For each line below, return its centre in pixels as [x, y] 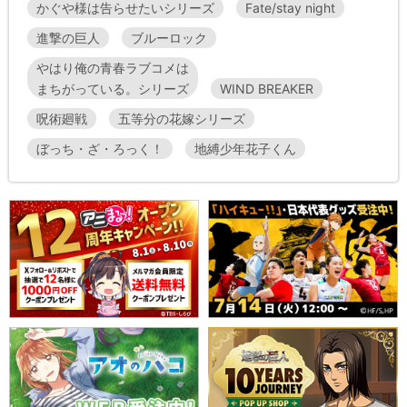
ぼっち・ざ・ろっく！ [100, 149]
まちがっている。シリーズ [113, 89]
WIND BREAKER [267, 89]
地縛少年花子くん [245, 149]
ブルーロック [169, 38]
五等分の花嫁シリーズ [182, 119]
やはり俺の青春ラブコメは [113, 68]
